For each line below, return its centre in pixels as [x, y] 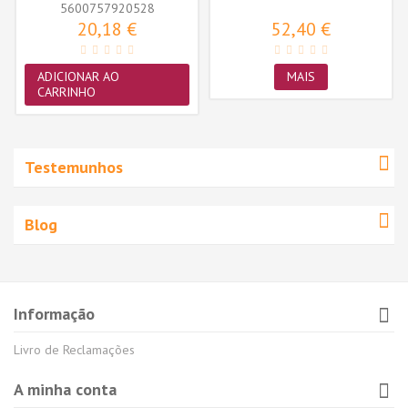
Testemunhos [74, 167]
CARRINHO [66, 92]
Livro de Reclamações [74, 349]
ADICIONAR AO [78, 76]
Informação [54, 313]
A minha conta [65, 389]
